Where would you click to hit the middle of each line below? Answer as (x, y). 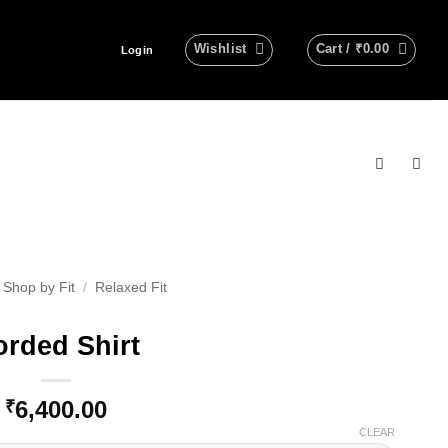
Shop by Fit (39, 288)
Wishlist (220, 48)
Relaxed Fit (131, 288)
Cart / (335, 48)
